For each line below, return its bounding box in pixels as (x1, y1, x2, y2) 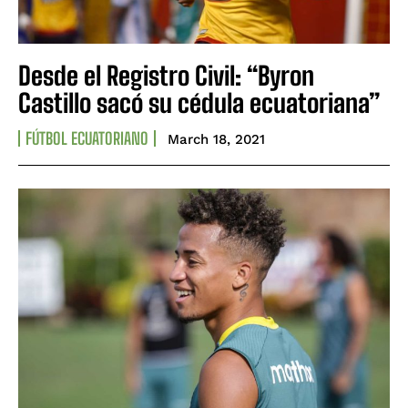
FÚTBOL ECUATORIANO (25, 128, 148, 149)
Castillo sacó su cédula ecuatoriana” (18, 87, 380, 119)
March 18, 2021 (168, 131, 265, 148)
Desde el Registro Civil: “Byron (18, 60, 314, 92)
